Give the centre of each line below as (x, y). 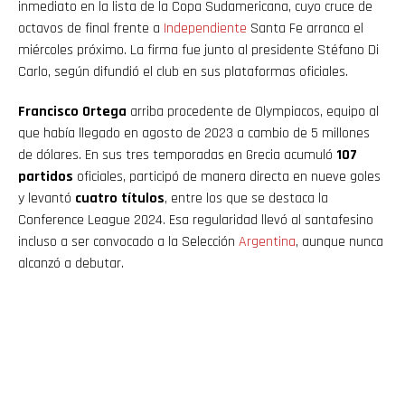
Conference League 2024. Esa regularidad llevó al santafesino (196, 220)
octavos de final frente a (91, 28)
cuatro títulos (120, 198)
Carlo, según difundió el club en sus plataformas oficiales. (183, 71)
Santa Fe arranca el (305, 28)
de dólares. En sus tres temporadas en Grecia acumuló (177, 155)
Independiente (205, 28)
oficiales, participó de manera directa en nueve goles (227, 176)
